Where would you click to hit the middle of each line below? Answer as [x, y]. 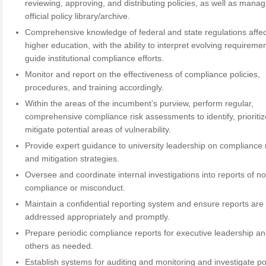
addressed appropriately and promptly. [98, 217]
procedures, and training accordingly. [95, 87]
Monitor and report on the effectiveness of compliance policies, [143, 74]
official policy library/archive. [78, 16]
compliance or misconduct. [75, 188]
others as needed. [59, 246]
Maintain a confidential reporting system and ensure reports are [145, 204]
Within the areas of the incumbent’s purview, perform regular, [140, 103]
